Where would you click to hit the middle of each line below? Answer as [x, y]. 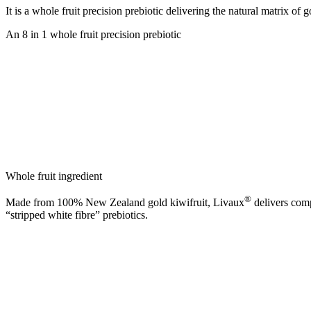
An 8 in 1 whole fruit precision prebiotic [93, 34]
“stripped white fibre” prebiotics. [77, 215]
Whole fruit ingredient [54, 176]
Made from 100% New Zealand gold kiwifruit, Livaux [125, 203]
